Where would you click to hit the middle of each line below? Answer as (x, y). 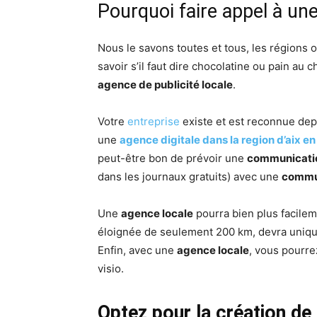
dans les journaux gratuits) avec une (190, 177)
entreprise (154, 122)
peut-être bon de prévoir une (172, 158)
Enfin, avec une (137, 250)
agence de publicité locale (165, 85)
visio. (111, 269)
